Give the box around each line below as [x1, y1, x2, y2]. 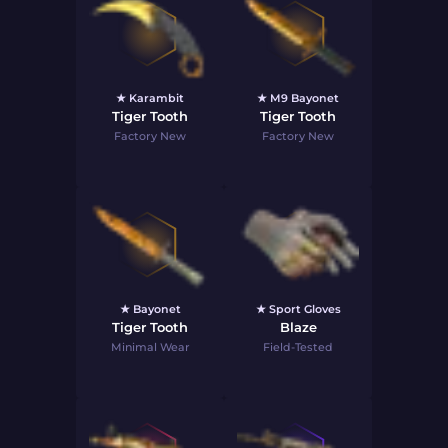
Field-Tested [263, 340, 333, 354]
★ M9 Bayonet [257, 91, 339, 105]
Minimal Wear [110, 340, 190, 354]
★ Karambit [116, 91, 184, 105]
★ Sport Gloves [255, 302, 341, 316]
